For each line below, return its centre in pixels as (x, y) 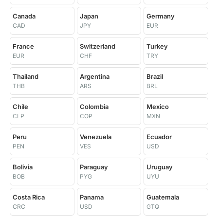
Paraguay (94, 167)
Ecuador (159, 137)
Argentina (94, 76)
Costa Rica (29, 197)
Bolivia (23, 167)
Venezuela (95, 137)
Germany (161, 16)
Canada (24, 16)
